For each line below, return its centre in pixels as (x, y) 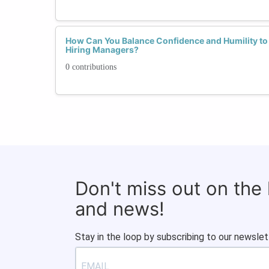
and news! (120, 208)
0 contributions (91, 67)
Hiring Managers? (102, 49)
